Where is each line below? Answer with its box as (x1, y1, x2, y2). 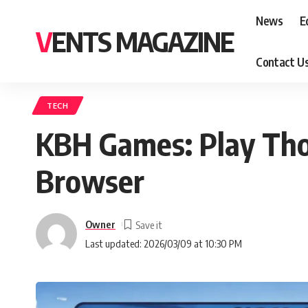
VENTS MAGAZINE (52, 24, 234, 58)
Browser (36, 162, 144, 200)
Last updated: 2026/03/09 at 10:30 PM (85, 236, 242, 250)
